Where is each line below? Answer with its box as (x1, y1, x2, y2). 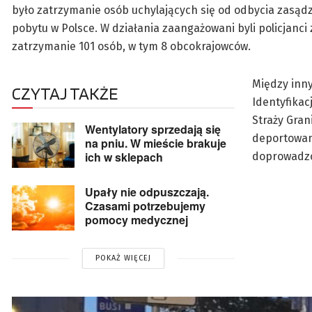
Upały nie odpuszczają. (85, 184, 209, 201)
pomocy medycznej (85, 212, 188, 228)
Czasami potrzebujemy (85, 198, 205, 214)
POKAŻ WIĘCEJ (95, 253, 151, 263)
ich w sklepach (85, 149, 163, 166)
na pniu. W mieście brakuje (85, 135, 226, 152)
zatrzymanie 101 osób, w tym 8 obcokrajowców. (12, 40, 251, 54)
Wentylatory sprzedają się (85, 121, 221, 138)
